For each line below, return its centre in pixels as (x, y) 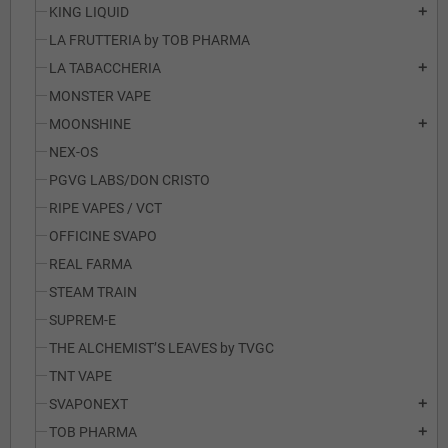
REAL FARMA (90, 264)
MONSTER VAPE (100, 96)
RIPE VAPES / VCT (105, 208)
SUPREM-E (82, 320)
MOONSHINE (90, 124)
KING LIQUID (89, 12)
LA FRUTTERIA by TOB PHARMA (149, 40)
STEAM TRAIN (93, 292)
